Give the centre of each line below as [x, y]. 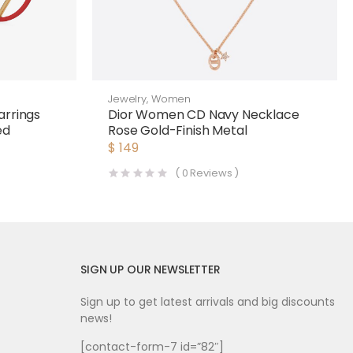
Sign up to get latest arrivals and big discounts [208, 302]
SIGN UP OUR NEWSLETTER [150, 270]
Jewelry [128, 99]
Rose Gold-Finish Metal [178, 130]
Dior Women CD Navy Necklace [204, 115]
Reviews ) [214, 173]
